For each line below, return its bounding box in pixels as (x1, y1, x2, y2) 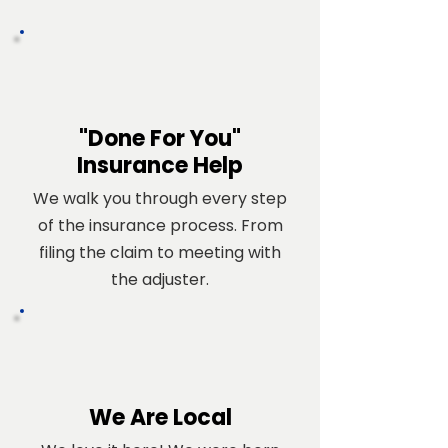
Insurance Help (77, 150, 243, 181)
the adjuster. (111, 268, 209, 291)
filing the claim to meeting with (39, 241, 281, 264)
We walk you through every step (33, 187, 287, 210)
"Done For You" (79, 123, 241, 154)
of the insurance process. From (37, 214, 283, 237)
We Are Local (88, 402, 232, 433)
